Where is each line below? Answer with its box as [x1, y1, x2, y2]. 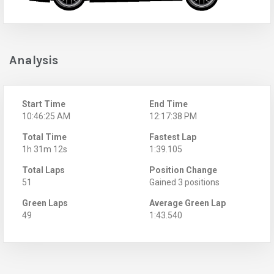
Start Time [22, 98, 65, 109]
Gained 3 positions [149, 177, 220, 187]
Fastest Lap [149, 131, 196, 142]
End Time [149, 98, 188, 109]
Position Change [149, 165, 217, 175]
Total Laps [22, 165, 65, 175]
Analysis [9, 53, 58, 67]
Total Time [22, 131, 67, 142]
